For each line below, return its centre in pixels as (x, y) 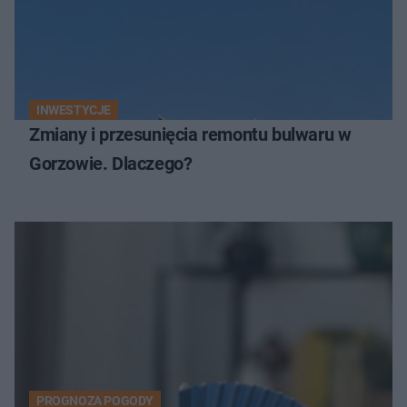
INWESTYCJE (74, 109)
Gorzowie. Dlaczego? (111, 163)
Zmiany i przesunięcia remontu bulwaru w (190, 134)
